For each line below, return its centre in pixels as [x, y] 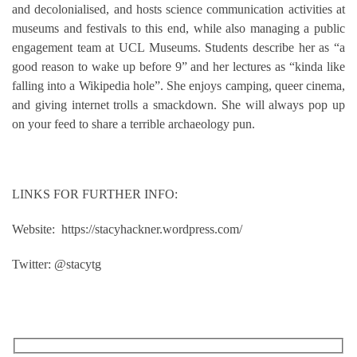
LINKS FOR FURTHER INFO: [95, 194]
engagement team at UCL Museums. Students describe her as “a [178, 48]
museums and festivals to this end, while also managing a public [178, 29]
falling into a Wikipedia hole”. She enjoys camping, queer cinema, [178, 86]
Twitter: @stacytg [57, 265]
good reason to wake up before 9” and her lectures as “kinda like [178, 67]
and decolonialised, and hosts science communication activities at [178, 10]
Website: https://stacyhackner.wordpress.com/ [127, 229]
